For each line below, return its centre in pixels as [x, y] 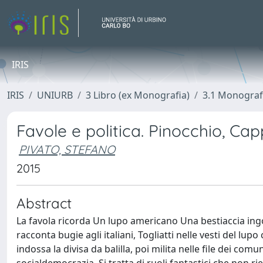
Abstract [44, 203]
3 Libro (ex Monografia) [138, 95]
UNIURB [55, 95]
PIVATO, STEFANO [67, 149]
